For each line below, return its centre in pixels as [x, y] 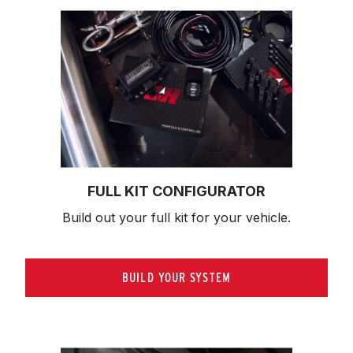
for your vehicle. [241, 217]
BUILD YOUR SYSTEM [176, 277]
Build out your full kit [127, 217]
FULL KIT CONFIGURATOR [176, 191]
